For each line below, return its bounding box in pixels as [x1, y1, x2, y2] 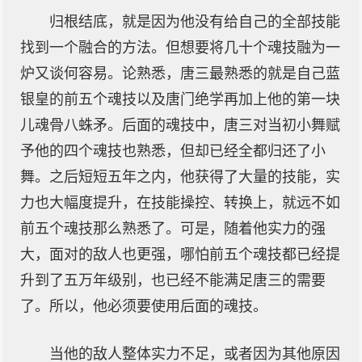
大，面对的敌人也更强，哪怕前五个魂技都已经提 [20, 246, 340, 263]
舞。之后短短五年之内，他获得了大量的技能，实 [20, 169, 340, 185]
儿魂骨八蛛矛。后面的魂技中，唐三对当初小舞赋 [20, 117, 340, 133]
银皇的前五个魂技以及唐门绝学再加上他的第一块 [20, 91, 340, 107]
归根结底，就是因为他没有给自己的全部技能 [49, 14, 340, 30]
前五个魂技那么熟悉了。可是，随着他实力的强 [20, 221, 326, 237]
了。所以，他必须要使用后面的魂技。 [20, 298, 267, 314]
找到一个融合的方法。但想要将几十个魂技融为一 [20, 40, 340, 56]
